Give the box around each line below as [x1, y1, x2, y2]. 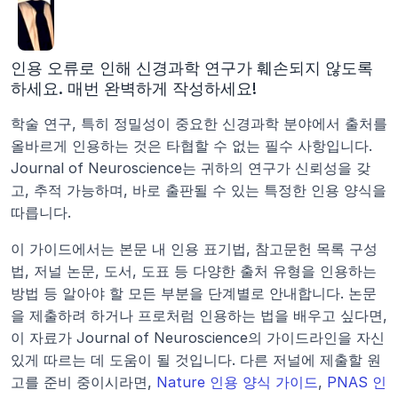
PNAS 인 [327, 373, 386, 391]
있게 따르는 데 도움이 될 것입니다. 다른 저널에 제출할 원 [11, 351, 381, 369]
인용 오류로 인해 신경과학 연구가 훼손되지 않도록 [11, 59, 373, 77]
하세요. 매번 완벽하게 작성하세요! [11, 79, 257, 98]
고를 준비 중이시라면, [11, 373, 156, 391]
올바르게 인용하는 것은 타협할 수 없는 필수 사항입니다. [11, 137, 372, 155]
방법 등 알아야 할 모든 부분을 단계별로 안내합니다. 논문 [11, 284, 377, 302]
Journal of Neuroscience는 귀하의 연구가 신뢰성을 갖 [11, 159, 370, 177]
